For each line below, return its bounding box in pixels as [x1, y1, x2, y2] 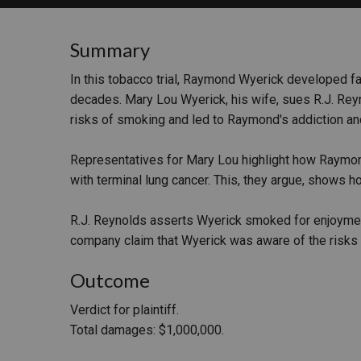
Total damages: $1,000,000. [70, 322, 224, 338]
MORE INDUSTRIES [232, 62, 349, 77]
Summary [70, 38, 150, 62]
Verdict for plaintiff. [70, 302, 179, 318]
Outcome [70, 268, 150, 293]
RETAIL [232, 18, 276, 33]
